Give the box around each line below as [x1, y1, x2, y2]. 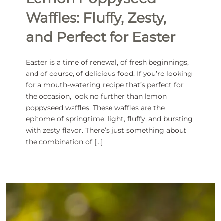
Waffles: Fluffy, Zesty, [25, 9, 166, 27]
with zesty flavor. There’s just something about [25, 126, 186, 135]
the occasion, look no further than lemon [25, 92, 167, 101]
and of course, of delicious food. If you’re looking [25, 69, 192, 78]
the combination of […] [25, 137, 103, 147]
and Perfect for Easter [25, 29, 175, 46]
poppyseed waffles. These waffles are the [25, 103, 165, 112]
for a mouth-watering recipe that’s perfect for [25, 80, 184, 90]
